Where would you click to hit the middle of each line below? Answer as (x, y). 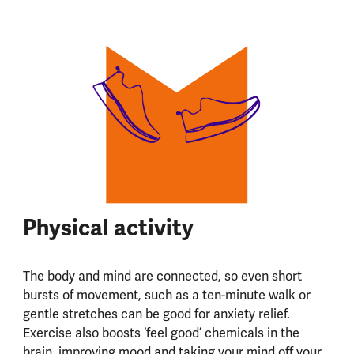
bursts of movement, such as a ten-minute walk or (166, 295)
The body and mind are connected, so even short (162, 276)
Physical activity (113, 228)
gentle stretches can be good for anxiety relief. (156, 314)
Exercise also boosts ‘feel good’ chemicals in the (161, 333)
